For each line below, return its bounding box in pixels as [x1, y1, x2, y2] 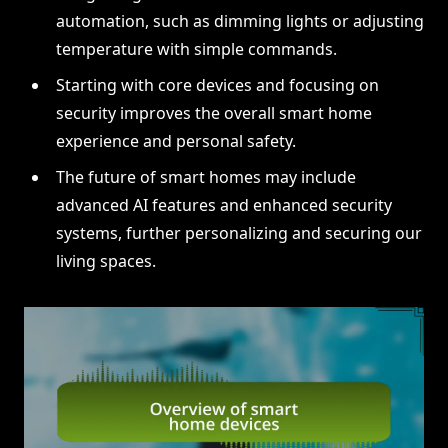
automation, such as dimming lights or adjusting [56, 10, 424, 33]
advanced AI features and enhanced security [56, 194, 392, 217]
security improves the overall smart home [56, 102, 372, 125]
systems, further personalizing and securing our [56, 222, 422, 245]
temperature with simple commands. [56, 38, 337, 61]
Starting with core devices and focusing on [56, 74, 379, 97]
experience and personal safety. [56, 130, 296, 153]
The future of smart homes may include [56, 166, 356, 189]
